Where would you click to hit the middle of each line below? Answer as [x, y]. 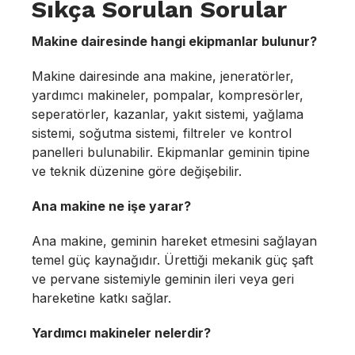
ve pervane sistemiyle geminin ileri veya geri [163, 279]
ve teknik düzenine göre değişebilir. [137, 171]
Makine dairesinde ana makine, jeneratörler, [163, 76]
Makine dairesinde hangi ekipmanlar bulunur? [174, 41]
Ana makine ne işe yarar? [111, 206]
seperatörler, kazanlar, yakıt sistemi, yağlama [168, 114]
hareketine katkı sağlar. [101, 298]
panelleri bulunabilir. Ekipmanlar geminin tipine [171, 152]
